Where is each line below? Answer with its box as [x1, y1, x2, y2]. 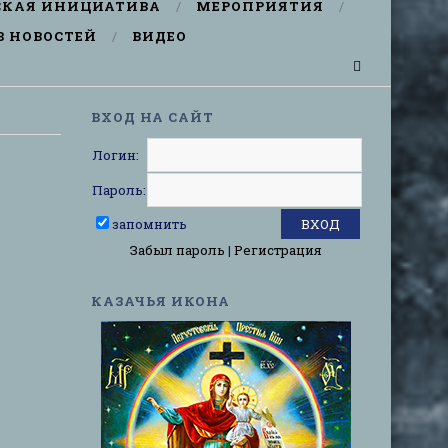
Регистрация [234, 241, 322, 259]
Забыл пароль [130, 241, 225, 259]
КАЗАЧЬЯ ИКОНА [91, 292, 230, 310]
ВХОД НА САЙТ [91, 108, 214, 126]
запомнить [112, 215, 187, 233]
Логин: [92, 146, 139, 164]
